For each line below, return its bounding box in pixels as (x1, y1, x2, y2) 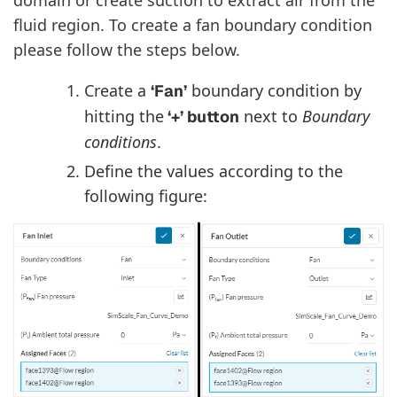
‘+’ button (164, 105, 239, 127)
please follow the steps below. (13, 38, 240, 60)
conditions (84, 130, 157, 152)
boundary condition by (187, 79, 362, 101)
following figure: (84, 184, 207, 206)
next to (239, 105, 302, 127)
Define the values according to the (84, 160, 343, 182)
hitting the (84, 105, 164, 127)
